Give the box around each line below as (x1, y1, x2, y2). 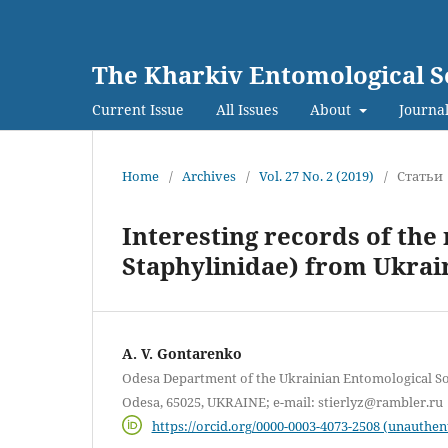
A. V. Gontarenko (122, 343, 242, 363)
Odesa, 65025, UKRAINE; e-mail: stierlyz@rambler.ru (122, 392, 443, 411)
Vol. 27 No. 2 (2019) (259, 166, 374, 185)
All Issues (216, 99, 278, 119)
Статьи (397, 166, 443, 185)
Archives (182, 166, 236, 185)
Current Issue (92, 99, 184, 119)
